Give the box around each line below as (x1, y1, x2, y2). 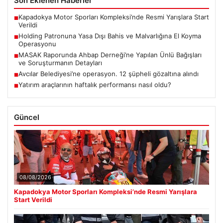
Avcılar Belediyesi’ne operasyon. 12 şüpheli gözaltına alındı (18, 70, 199, 78)
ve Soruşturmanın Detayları (18, 59, 102, 67)
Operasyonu (18, 40, 56, 48)
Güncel (14, 112, 39, 122)
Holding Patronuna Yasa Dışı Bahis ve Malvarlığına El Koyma (18, 32, 201, 40)
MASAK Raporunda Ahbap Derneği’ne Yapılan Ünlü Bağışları (18, 51, 202, 59)
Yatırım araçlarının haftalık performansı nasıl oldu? (18, 81, 171, 89)
